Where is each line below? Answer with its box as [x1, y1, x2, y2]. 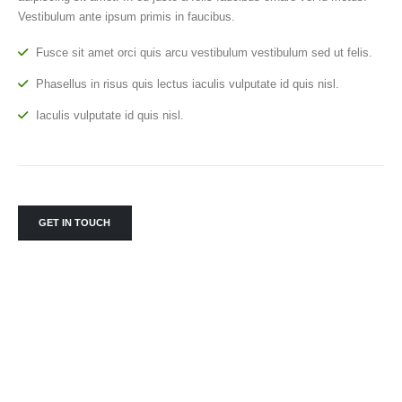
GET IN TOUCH [39, 217, 111, 229]
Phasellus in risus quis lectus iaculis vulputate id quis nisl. [32, 77, 339, 92]
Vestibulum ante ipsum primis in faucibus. [18, 9, 235, 23]
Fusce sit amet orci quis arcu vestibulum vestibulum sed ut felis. [32, 46, 372, 60]
